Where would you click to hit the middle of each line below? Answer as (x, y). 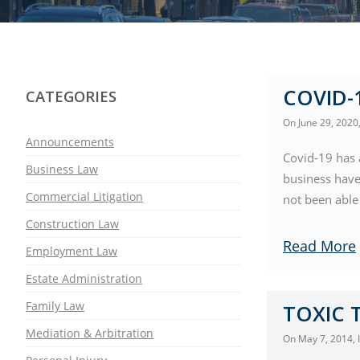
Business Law (62, 169)
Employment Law (72, 251)
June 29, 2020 (328, 122)
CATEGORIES (71, 96)
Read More (319, 246)
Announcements (70, 142)
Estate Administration (84, 278)
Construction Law (72, 224)
